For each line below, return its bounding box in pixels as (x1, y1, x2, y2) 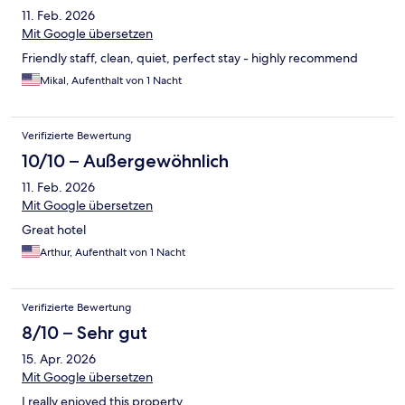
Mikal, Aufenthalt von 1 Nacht (40, 73, 182, 89)
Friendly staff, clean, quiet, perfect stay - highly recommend (22, 50, 358, 67)
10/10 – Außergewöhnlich (22, 150, 229, 173)
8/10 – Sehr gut (22, 322, 147, 344)
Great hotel (22, 221, 86, 239)
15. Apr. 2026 (22, 351, 96, 368)
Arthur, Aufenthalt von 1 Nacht (40, 245, 185, 260)
